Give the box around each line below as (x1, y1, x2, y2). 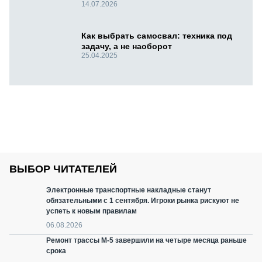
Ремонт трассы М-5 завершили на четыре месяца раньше (46, 236, 247, 245)
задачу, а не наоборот (81, 42, 172, 51)
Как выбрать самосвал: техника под (81, 31, 232, 41)
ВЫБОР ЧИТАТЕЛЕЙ (9, 163, 117, 175)
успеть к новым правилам (46, 207, 137, 216)
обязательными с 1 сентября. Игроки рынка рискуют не (46, 196, 239, 205)
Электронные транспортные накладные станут (46, 186, 211, 195)
